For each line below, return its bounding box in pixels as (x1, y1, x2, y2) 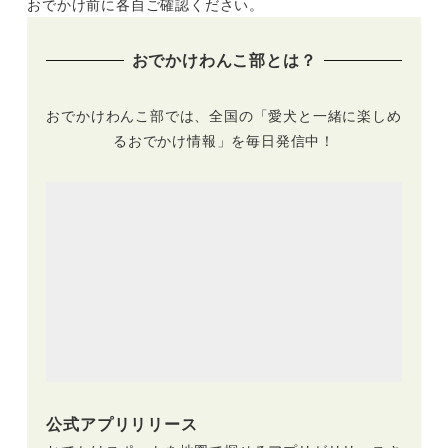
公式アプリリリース (46, 412, 198, 436)
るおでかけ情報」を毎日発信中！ (113, 129, 335, 150)
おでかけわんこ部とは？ (131, 48, 317, 72)
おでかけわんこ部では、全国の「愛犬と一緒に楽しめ (46, 104, 402, 125)
